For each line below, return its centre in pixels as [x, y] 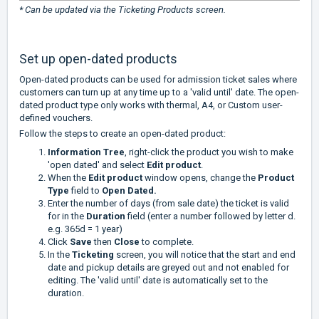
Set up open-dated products [98, 59]
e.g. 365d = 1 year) [85, 229]
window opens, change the [200, 178]
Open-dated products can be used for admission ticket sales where [158, 80]
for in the [67, 216]
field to [85, 191]
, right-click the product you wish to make [209, 152]
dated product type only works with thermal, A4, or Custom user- [151, 105]
